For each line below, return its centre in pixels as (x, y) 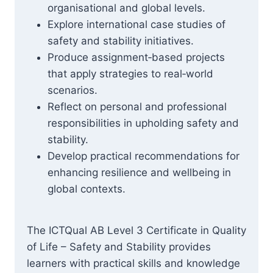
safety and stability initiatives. (121, 41)
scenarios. (73, 90)
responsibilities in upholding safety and (143, 123)
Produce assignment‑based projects (136, 57)
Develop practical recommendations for (144, 156)
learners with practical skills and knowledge (133, 263)
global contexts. (87, 189)
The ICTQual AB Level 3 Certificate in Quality (136, 230)
